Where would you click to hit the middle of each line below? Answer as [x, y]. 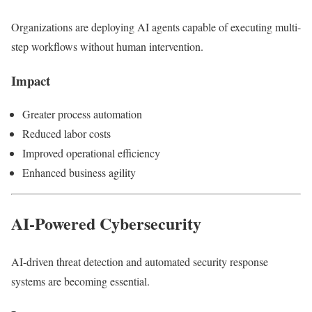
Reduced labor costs [67, 134]
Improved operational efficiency [91, 153]
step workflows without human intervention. [107, 46]
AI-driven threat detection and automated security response [140, 262]
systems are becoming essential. [80, 281]
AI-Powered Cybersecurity [106, 224]
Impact [31, 80]
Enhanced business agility [79, 173]
